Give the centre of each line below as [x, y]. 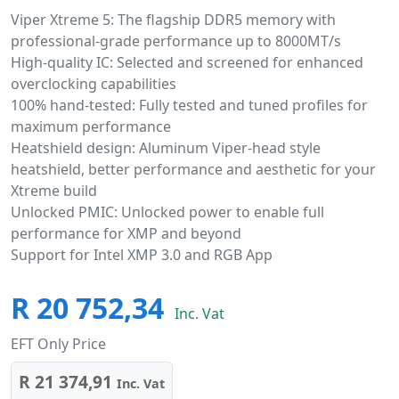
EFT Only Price [58, 344]
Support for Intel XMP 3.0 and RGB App [142, 255]
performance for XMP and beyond [126, 233]
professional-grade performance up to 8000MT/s [176, 41]
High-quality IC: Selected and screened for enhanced [187, 62]
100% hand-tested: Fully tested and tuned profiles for [189, 105]
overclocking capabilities [94, 84]
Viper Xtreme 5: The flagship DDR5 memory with [173, 20]
